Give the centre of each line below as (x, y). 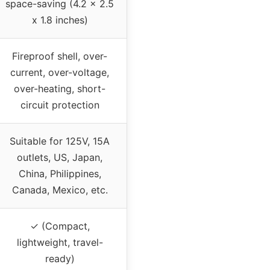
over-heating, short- (60, 89)
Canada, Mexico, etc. (60, 190)
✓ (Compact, (60, 226)
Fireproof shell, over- (60, 56)
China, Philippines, (60, 174)
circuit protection (60, 105)
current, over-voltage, (60, 73)
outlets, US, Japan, (60, 158)
